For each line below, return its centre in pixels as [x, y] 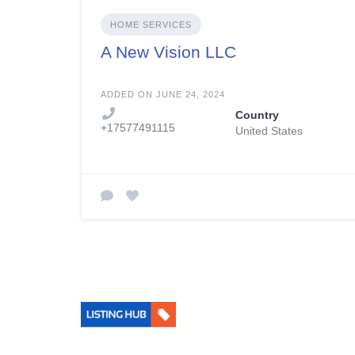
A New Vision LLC [168, 52]
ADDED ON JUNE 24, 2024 [163, 94]
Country [258, 115]
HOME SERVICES [151, 24]
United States [269, 130]
